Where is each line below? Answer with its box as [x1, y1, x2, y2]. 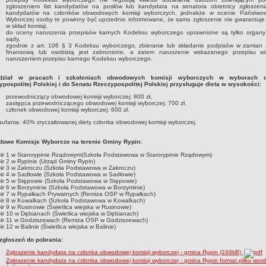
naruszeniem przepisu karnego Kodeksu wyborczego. [6, 55, 153, 62]
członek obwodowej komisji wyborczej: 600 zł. [6, 106, 131, 113]
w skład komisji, [6, 23, 47, 30]
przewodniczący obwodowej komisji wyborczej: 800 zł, [6, 93, 152, 100]
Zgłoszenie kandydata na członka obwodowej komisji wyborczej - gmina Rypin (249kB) [6, 249, 243, 256]
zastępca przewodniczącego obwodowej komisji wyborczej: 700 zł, [6, 100, 186, 107]
